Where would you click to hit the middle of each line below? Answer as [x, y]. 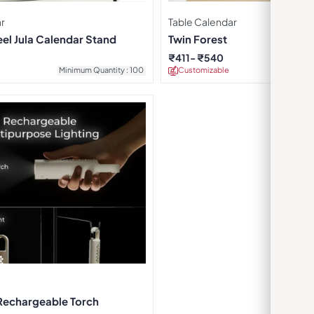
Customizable [204, 69]
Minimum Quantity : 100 [101, 69]
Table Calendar [203, 21]
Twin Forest [198, 39]
